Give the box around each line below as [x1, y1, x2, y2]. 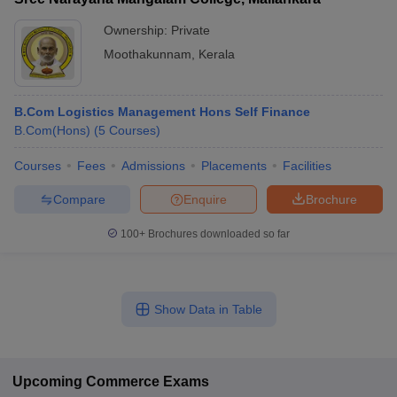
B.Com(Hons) [14, 123, 90, 137]
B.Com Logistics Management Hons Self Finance [14, 105, 310, 119]
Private [171, 23, 210, 37]
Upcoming [12, 374, 82, 389]
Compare [52, 191, 105, 206]
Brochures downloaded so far [145, 228, 290, 240]
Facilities [283, 159, 331, 173]
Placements [201, 159, 267, 173]
